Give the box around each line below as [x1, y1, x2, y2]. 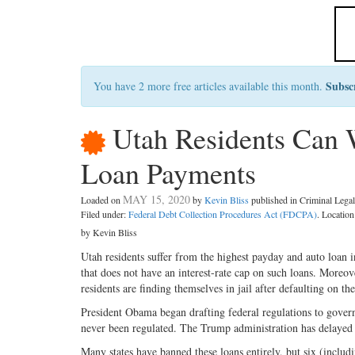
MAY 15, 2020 [123, 192, 190, 208]
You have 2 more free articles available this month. [94, 78, 326, 94]
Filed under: [81, 208, 128, 221]
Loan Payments [81, 154, 256, 193]
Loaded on [81, 193, 123, 207]
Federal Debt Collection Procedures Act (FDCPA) [128, 208, 317, 221]
